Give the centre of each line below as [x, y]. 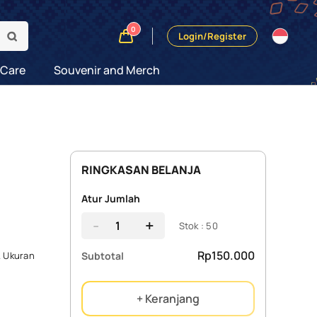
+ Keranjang [168, 299]
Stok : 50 [198, 226]
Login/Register [212, 36]
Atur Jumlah [110, 198]
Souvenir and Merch [106, 70]
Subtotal [102, 255]
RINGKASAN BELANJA [141, 170]
